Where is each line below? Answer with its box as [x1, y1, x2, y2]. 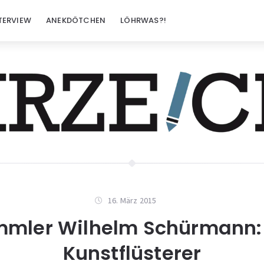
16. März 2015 [107, 195, 157, 206]
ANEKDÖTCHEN [46, 15, 106, 26]
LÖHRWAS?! [120, 15, 167, 26]
